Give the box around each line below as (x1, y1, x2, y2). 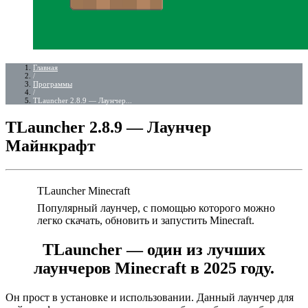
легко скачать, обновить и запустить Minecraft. (37, 214, 254, 226)
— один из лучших (126, 240, 265, 258)
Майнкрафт (5, 136, 96, 155)
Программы (33, 80, 72, 88)
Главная (33, 63, 58, 71)
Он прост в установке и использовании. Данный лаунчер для (5, 291, 294, 303)
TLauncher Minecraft (37, 184, 130, 197)
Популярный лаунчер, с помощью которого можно (37, 201, 275, 214)
